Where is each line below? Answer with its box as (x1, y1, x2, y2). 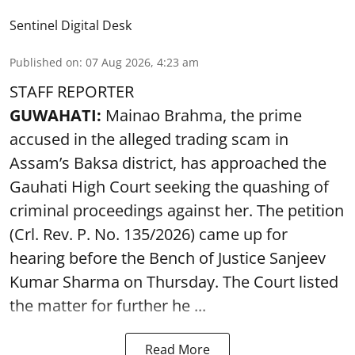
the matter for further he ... (10, 295, 206, 316)
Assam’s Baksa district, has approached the (10, 152, 326, 174)
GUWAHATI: (10, 105, 101, 126)
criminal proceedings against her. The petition (10, 200, 344, 221)
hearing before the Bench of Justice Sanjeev (10, 247, 326, 269)
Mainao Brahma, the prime (101, 105, 302, 126)
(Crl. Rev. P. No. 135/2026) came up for (10, 223, 288, 245)
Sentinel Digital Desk (10, 17, 132, 34)
